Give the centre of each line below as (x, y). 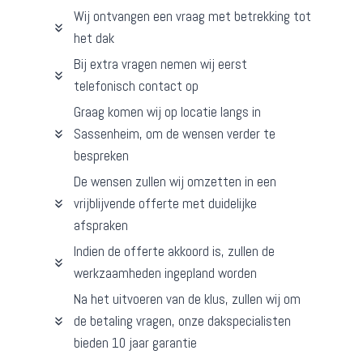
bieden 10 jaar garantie (135, 343)
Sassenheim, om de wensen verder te (175, 134)
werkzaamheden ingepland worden (165, 273)
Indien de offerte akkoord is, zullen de (174, 252)
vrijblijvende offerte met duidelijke (165, 204)
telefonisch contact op (136, 86)
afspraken (101, 226)
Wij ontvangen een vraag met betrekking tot (192, 17)
